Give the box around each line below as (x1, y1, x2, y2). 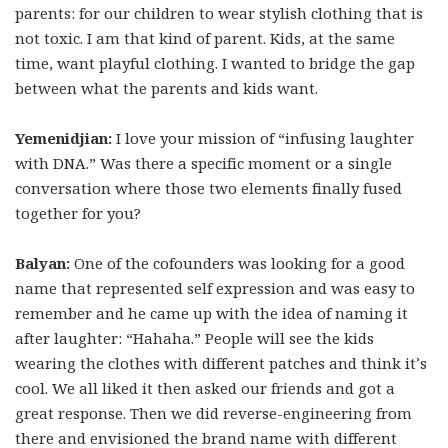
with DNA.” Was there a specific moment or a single (15, 153, 392, 174)
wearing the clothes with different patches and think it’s (15, 353, 427, 374)
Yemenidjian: (15, 128, 112, 149)
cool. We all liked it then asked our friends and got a (15, 378, 395, 399)
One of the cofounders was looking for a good (70, 253, 405, 274)
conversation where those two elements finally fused (15, 178, 402, 199)
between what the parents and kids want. (15, 78, 318, 99)
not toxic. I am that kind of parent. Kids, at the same (15, 28, 395, 49)
